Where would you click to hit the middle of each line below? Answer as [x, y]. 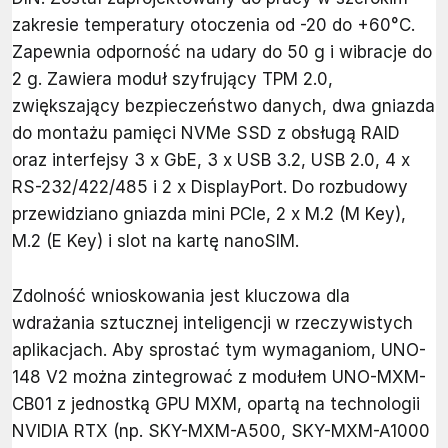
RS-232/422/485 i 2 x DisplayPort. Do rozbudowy [210, 187]
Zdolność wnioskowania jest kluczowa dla [181, 296]
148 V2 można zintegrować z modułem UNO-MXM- [219, 377]
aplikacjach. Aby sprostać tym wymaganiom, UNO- [219, 350]
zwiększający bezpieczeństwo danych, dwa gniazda [223, 106]
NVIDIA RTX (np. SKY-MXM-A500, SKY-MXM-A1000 [221, 431]
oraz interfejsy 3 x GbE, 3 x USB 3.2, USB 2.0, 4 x [211, 160]
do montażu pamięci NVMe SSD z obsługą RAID [206, 133]
